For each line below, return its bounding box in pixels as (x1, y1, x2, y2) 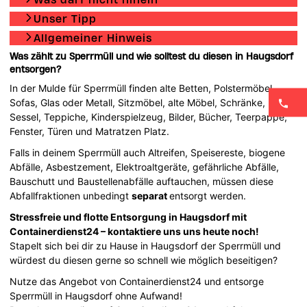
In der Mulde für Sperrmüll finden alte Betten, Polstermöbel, (10, 82, 275, 94)
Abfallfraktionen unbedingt (10, 189, 132, 201)
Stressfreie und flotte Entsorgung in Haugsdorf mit (10, 210, 247, 223)
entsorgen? (10, 63, 62, 75)
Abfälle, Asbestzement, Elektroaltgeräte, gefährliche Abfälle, (10, 160, 280, 173)
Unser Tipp (34, 12, 97, 25)
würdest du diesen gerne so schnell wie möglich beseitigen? (10, 254, 278, 266)
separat (132, 189, 170, 201)
